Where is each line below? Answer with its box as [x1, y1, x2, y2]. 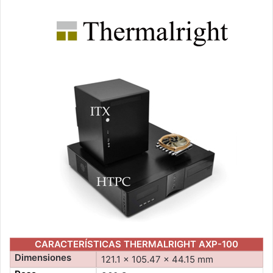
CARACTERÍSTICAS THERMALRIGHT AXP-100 [35, 238, 238, 250]
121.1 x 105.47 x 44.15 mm [101, 253, 214, 265]
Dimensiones [15, 251, 72, 263]
